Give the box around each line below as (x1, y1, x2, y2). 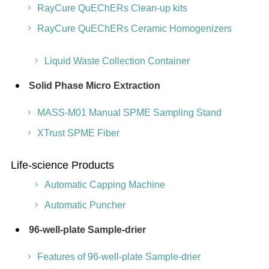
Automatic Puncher (44, 200, 125, 210)
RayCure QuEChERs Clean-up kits (37, 3, 187, 13)
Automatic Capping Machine (44, 180, 165, 190)
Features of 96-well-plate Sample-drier (37, 252, 201, 262)
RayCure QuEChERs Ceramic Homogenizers (37, 23, 232, 34)
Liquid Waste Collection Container (44, 56, 190, 66)
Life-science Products (10, 159, 114, 171)
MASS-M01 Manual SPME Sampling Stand (37, 107, 222, 118)
